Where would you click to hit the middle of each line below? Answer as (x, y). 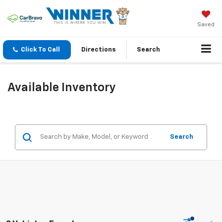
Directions (99, 50)
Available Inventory (62, 88)
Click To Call (40, 50)
